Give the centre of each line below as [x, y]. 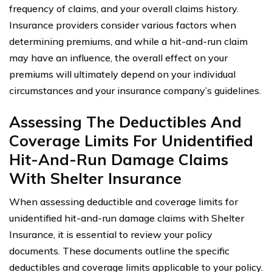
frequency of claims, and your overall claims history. [124, 8]
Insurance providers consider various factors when [123, 25]
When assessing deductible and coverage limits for [124, 201]
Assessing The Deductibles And [125, 121]
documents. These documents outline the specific [119, 250]
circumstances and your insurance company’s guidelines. [135, 90]
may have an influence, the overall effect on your [118, 57]
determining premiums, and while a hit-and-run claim [128, 41]
